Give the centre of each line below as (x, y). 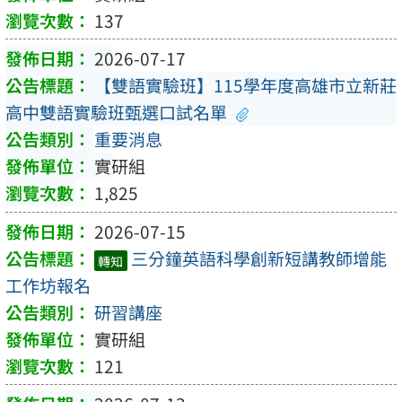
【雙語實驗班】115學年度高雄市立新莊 (245, 86)
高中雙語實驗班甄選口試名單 (116, 113)
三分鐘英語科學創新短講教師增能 (258, 258)
